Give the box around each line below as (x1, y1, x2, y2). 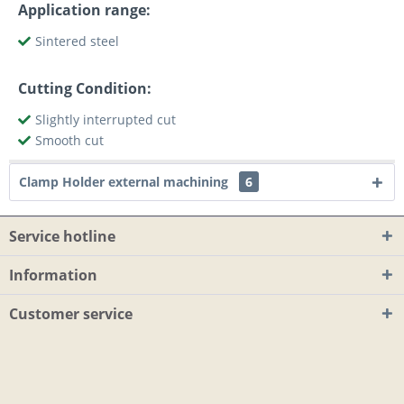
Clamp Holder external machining (19, 172, 232, 190)
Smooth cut (35, 132, 104, 149)
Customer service (9, 303, 133, 324)
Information (9, 264, 97, 285)
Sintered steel (35, 32, 119, 50)
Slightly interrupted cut (35, 111, 176, 128)
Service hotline (9, 225, 115, 246)
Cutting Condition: (18, 78, 151, 98)
